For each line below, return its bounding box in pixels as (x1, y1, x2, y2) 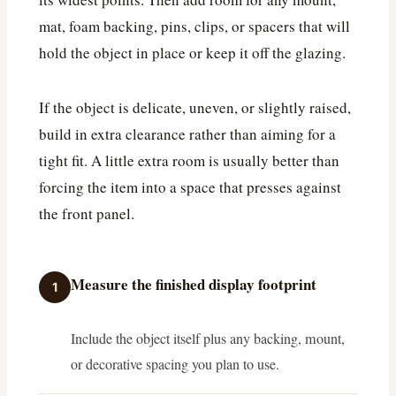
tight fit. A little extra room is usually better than (39, 149, 339, 171)
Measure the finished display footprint (71, 272, 316, 295)
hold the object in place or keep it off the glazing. (39, 42, 346, 63)
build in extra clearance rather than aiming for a (39, 123, 336, 144)
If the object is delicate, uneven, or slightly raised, (39, 96, 351, 118)
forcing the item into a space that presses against (39, 176, 341, 197)
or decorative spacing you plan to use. (71, 354, 279, 374)
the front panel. (39, 202, 134, 224)
